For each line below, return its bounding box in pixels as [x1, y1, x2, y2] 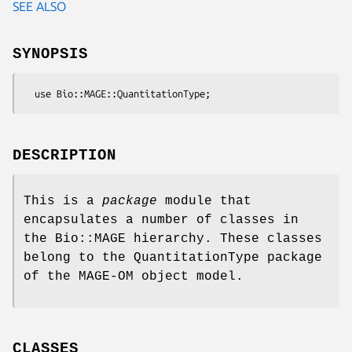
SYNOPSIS [13, 45, 88, 63]
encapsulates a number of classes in [24, 212, 299, 227]
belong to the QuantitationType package [24, 250, 322, 265]
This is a [24, 193, 102, 208]
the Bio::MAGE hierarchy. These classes [24, 231, 322, 246]
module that [157, 193, 251, 208]
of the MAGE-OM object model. [24, 269, 244, 284]
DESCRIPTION [13, 146, 116, 164]
